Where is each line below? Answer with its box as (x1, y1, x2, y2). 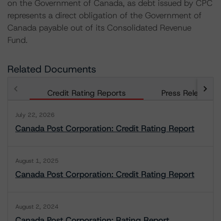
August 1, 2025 (15, 157, 59, 165)
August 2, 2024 (15, 203, 59, 211)
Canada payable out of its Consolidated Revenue (7, 22, 191, 33)
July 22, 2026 (15, 111, 55, 119)
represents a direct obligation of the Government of (7, 10, 202, 21)
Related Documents (7, 63, 96, 75)
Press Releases (161, 88, 215, 98)
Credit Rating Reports (47, 88, 126, 98)
